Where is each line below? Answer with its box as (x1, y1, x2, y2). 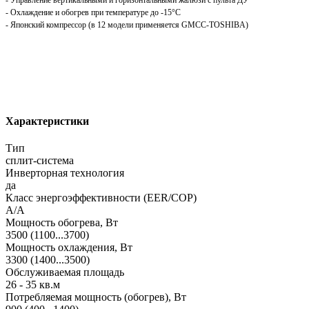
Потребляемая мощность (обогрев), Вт (6, 291, 186, 303)
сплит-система (6, 154, 74, 167)
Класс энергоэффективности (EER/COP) (6, 192, 197, 204)
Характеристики (6, 115, 89, 128)
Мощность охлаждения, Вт (6, 241, 132, 254)
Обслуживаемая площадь (6, 266, 124, 279)
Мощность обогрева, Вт (6, 217, 118, 229)
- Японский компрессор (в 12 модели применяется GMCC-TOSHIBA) (6, 19, 248, 30)
